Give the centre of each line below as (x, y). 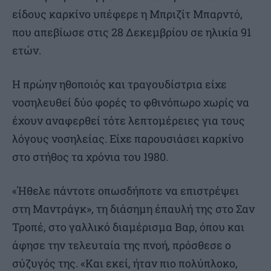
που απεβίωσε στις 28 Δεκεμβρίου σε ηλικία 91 (132, 32)
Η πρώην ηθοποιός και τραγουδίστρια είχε (119, 84)
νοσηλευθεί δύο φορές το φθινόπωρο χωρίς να (131, 103)
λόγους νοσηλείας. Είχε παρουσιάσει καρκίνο (128, 139)
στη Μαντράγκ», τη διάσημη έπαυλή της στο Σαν (133, 209)
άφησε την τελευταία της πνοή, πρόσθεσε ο (122, 245)
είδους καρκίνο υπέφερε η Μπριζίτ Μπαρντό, (127, 14)
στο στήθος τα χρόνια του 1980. (90, 157)
